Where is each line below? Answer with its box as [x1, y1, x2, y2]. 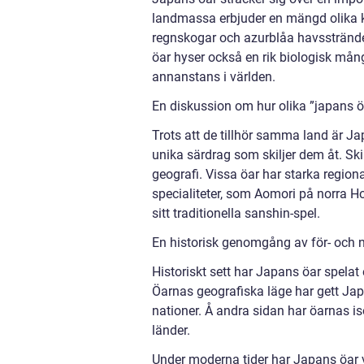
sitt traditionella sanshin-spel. [152, 206, 320, 222]
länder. [152, 323, 190, 339]
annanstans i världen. [152, 69, 275, 85]
